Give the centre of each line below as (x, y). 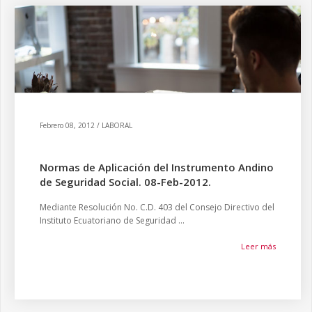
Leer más (258, 246)
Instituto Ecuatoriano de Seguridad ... (112, 220)
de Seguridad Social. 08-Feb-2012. (125, 182)
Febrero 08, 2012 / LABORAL (86, 125)
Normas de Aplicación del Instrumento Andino (157, 167)
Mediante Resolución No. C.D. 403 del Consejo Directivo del (157, 207)
